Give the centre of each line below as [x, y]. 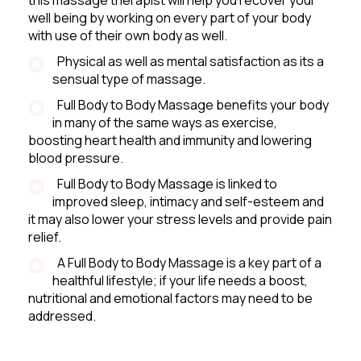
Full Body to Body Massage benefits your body [191, 104]
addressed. [62, 315]
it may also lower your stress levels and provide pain [180, 219]
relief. [45, 237]
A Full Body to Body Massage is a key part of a [187, 262]
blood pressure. [76, 158]
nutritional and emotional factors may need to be [170, 298]
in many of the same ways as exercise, [165, 122]
